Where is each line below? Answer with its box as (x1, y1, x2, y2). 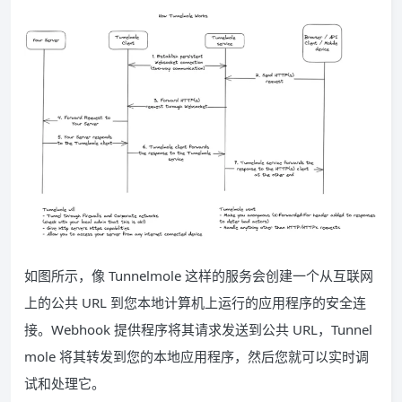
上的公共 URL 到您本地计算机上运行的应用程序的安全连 (24, 293, 366, 311)
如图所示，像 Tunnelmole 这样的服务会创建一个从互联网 (24, 266, 373, 284)
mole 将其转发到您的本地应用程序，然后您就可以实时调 (24, 346, 369, 365)
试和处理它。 (24, 373, 105, 392)
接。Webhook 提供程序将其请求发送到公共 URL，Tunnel (24, 319, 372, 338)
